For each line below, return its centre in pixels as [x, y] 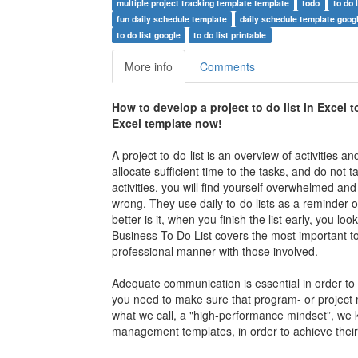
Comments [227, 67]
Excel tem [138, 123]
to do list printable [230, 35]
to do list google [148, 35]
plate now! [193, 123]
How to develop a [161, 107]
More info [148, 67]
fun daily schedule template [171, 19]
